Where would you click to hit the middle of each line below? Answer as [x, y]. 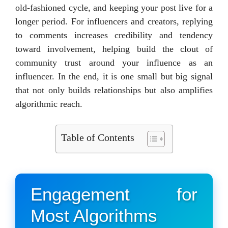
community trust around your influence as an [114, 62]
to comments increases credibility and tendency [114, 35]
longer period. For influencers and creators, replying [114, 21]
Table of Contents [97, 137]
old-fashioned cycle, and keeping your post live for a [114, 7]
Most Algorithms [94, 215]
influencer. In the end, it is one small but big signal [114, 76]
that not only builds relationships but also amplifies [114, 90]
